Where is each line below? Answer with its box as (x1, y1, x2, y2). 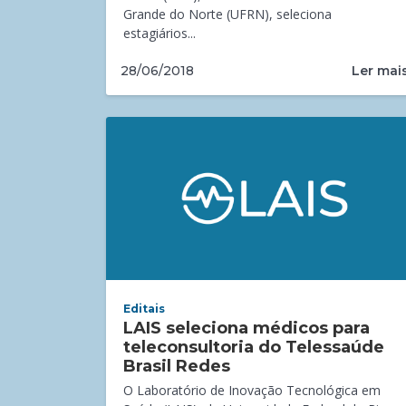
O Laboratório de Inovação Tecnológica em (123, 382, 382, 400)
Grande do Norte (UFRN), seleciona (123, 5, 333, 23)
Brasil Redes (123, 356, 231, 377)
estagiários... (123, 24, 197, 42)
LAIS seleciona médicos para (123, 318, 371, 339)
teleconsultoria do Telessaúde (123, 337, 385, 358)
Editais (123, 302, 166, 316)
